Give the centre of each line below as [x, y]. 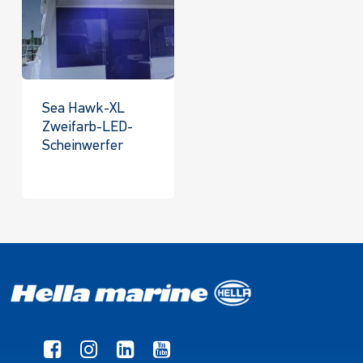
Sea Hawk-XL [83, 109]
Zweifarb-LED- [87, 128]
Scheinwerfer [82, 147]
